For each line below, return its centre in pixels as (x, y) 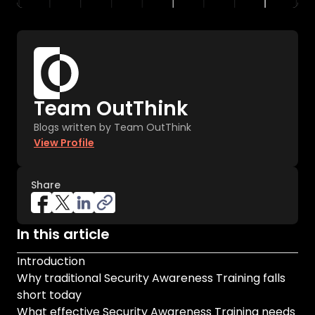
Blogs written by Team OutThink (112, 127)
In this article (63, 234)
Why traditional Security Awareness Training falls (151, 278)
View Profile (64, 143)
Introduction (51, 261)
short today (49, 295)
